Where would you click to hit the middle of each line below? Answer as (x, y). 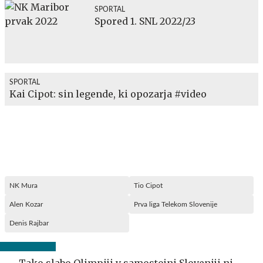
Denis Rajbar (29, 223)
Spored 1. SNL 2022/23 (145, 21)
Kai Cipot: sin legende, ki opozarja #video (108, 94)
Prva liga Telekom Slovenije (176, 204)
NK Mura (23, 185)
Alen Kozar (26, 204)
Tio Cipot (148, 185)
